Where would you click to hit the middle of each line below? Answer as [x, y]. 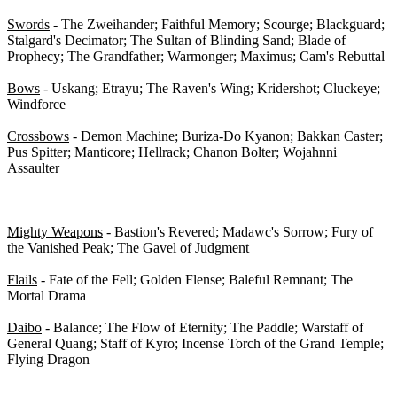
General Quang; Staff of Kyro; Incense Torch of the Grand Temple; [195, 344]
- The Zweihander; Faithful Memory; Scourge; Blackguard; [217, 25]
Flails [22, 280]
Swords [28, 25]
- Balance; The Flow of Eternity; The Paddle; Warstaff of [202, 328]
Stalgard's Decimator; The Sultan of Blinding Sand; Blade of [176, 41]
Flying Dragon [48, 360]
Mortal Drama [47, 296]
